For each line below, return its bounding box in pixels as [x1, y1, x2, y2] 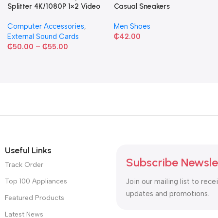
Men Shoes [113, 21, 150, 31]
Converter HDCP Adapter [7, 12, 93, 21]
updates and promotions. [126, 189, 209, 198]
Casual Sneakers [113, 1, 170, 11]
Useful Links [5, 145, 51, 156]
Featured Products [5, 193, 64, 202]
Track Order [5, 160, 43, 169]
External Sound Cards [7, 32, 79, 41]
